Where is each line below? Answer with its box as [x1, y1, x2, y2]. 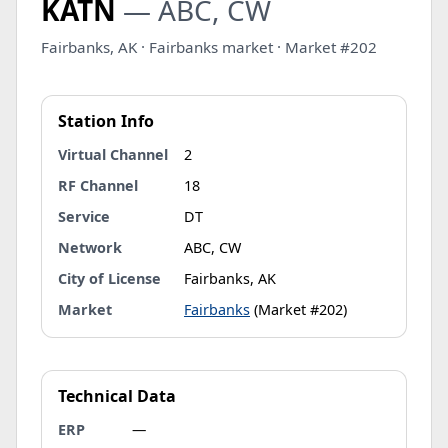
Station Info [58, 110, 154, 132]
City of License [58, 269, 161, 288]
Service [58, 207, 110, 226]
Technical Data [58, 385, 176, 407]
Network [58, 238, 122, 257]
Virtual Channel [58, 145, 168, 164]
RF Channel [58, 176, 138, 195]
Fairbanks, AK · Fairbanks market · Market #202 [41, 37, 377, 57]
